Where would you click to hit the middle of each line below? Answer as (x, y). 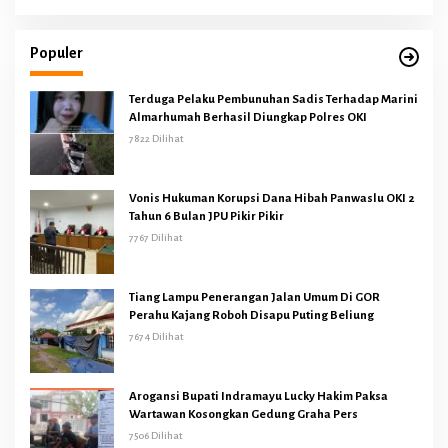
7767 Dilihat (156, 237)
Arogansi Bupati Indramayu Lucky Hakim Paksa (258, 396)
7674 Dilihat (156, 336)
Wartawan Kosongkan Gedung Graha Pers (243, 414)
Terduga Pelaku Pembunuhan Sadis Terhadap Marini (273, 99)
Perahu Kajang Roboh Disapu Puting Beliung (251, 315)
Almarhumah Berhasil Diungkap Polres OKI (249, 117)
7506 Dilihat (156, 435)
